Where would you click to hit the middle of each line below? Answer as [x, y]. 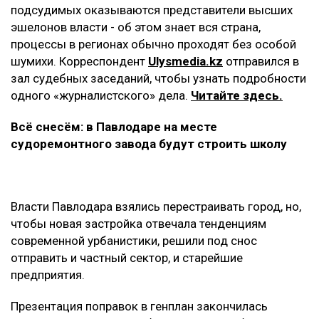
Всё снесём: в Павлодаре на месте [114, 126]
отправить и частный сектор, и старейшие [127, 257]
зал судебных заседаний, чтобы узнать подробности [158, 78]
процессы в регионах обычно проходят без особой [153, 44]
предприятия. [48, 274]
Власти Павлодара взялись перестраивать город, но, [156, 206]
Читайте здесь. [237, 95]
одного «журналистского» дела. [101, 95]
